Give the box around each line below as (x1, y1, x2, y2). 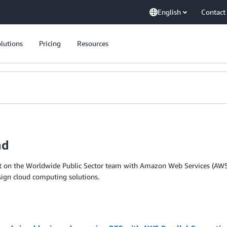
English (158, 8, 181, 16)
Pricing (39, 39, 61, 48)
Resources (77, 39, 108, 48)
